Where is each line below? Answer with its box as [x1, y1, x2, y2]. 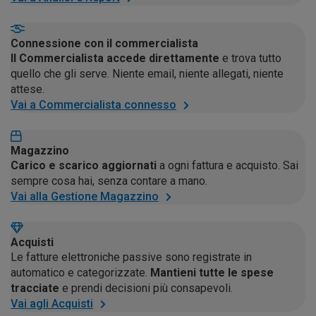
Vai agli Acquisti [11, 297, 93, 311]
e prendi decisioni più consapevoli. [59, 281, 233, 296]
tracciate [11, 281, 59, 296]
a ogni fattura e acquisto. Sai [157, 159, 298, 173]
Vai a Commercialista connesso [11, 98, 176, 112]
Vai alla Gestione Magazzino [11, 190, 159, 204]
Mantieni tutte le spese [150, 266, 274, 280]
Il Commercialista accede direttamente [11, 51, 219, 66]
